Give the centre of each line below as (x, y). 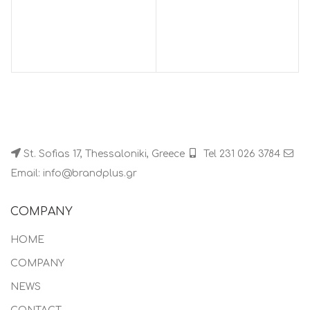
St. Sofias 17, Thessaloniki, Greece (106, 154)
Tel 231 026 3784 (242, 154)
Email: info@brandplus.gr (74, 173)
